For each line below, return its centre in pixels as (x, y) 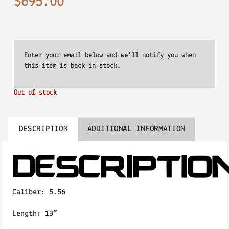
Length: (27, 214)
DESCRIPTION (43, 130)
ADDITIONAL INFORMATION (136, 130)
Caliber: (31, 192)
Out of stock (35, 93)
